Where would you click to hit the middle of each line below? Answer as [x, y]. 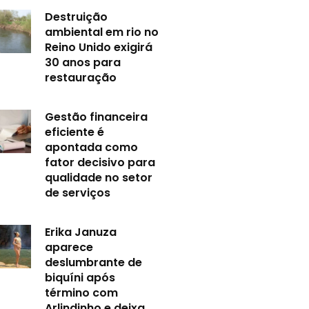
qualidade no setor [99, 177]
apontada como [92, 147]
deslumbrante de [94, 262]
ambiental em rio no [102, 32]
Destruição [77, 17]
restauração [81, 77]
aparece [69, 247]
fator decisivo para [100, 162]
